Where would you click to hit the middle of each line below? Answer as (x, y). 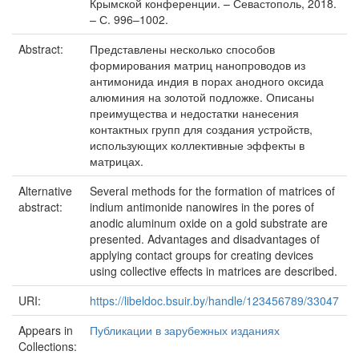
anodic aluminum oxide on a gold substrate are (209, 223)
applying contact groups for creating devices (202, 255)
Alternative (45, 191)
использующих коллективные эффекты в (197, 145)
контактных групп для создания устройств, (201, 129)
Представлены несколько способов (182, 49)
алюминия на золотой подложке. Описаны (202, 97)
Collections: (48, 346)
